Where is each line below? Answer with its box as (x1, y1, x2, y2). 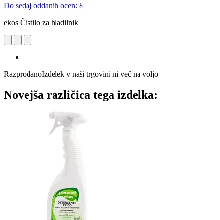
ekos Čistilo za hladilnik (4, 18, 78, 27)
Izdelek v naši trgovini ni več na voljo (42, 69, 158, 78)
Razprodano (4, 69, 42, 78)
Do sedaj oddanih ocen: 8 (4, 1, 83, 10)
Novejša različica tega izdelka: (4, 88, 158, 101)
